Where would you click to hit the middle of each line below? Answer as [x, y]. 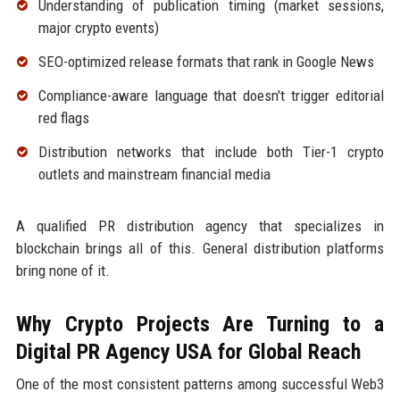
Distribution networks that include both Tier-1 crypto [211, 151]
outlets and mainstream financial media [154, 174]
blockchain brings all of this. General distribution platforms [200, 248]
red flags [63, 117]
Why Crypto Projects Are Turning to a [200, 324]
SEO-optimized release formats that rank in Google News [206, 61]
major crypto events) [98, 28]
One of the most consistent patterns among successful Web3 [200, 383]
